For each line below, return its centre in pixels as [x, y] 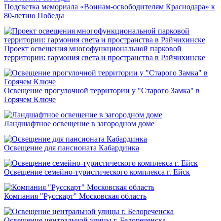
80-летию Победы [34, 16]
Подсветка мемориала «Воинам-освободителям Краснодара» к [110, 7]
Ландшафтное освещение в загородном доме [79, 124]
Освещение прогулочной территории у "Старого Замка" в [102, 91]
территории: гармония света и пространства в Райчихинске [105, 58]
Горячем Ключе [30, 100]
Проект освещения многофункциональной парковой [93, 49]
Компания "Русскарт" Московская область [75, 196]
